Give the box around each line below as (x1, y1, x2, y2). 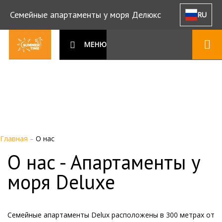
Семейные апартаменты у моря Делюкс (10, 9, 161, 20)
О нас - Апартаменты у (7, 149, 201, 175)
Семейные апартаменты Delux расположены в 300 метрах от (7, 210, 215, 220)
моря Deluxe (7, 169, 115, 195)
